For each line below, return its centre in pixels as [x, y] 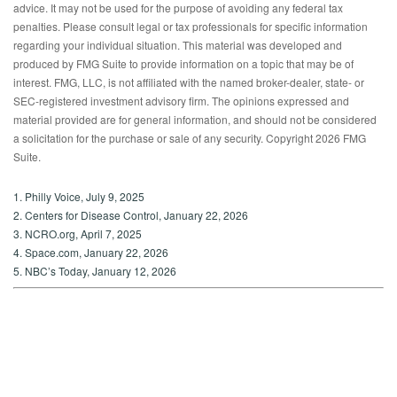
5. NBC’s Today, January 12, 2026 [95, 271]
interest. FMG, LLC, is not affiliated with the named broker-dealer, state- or [189, 82]
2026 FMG [341, 138]
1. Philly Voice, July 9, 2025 [79, 197]
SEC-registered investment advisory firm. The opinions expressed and [181, 101]
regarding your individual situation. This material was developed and [178, 45]
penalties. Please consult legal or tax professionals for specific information [191, 27]
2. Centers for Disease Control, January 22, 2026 [131, 215]
